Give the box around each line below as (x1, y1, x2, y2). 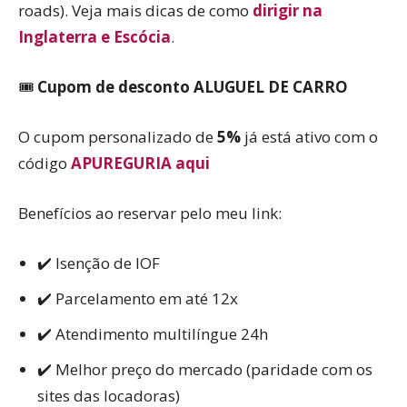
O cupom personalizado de (18, 125, 217, 147)
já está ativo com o (241, 125, 378, 147)
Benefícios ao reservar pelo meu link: (18, 202, 282, 223)
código (18, 152, 71, 174)
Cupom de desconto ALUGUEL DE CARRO (37, 75, 348, 97)
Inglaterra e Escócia (18, 25, 171, 47)
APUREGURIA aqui (71, 152, 210, 174)
